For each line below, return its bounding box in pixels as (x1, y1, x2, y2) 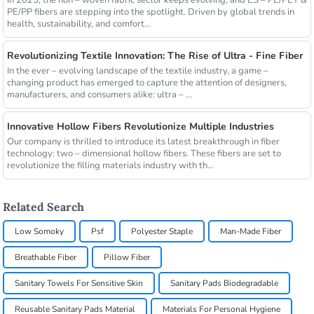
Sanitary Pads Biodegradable (170, 277, 279, 289)
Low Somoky (15, 225, 64, 237)
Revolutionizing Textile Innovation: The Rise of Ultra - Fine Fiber (6, 49, 303, 63)
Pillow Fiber (104, 251, 151, 263)
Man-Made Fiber (220, 225, 282, 237)
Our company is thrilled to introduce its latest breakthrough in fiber (6, 135, 280, 149)
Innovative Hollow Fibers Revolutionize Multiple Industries (6, 120, 274, 134)
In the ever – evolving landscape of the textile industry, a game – (6, 64, 268, 78)
